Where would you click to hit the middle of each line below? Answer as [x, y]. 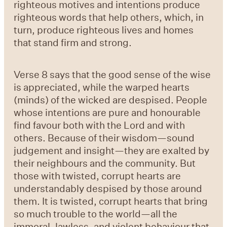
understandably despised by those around [108, 188]
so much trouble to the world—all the [96, 214]
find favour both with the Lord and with [100, 125]
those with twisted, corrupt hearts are [98, 176]
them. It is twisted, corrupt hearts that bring [111, 201]
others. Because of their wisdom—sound [104, 138]
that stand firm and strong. [73, 42]
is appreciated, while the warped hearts [102, 87]
